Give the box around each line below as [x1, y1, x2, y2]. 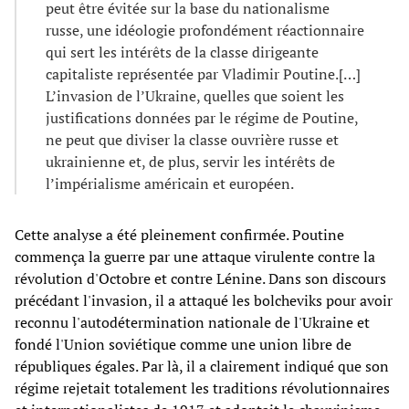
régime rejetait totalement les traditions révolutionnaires [15, 377, 390, 398]
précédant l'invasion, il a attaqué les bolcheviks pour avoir [15, 289, 393, 310]
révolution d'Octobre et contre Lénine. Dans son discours [15, 267, 386, 288]
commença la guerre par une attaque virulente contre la [15, 246, 375, 267]
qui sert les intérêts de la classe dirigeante [46, 41, 319, 62]
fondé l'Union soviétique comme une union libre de [15, 333, 351, 354]
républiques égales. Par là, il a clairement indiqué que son [15, 355, 389, 376]
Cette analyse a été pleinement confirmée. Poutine [15, 224, 344, 245]
